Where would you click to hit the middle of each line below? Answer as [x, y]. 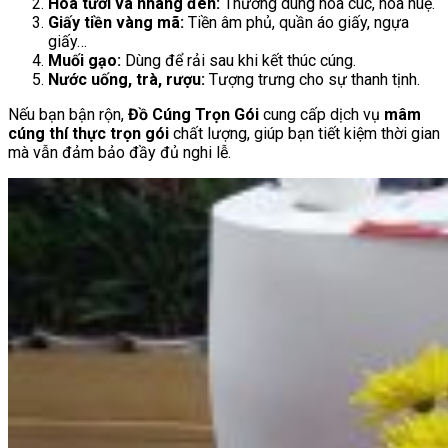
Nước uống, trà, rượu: [126, 80]
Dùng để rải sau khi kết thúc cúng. [238, 61]
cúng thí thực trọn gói [88, 134]
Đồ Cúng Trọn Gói [193, 115]
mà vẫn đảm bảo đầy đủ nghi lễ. [119, 153]
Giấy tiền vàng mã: [116, 23]
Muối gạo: [84, 61]
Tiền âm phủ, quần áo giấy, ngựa [296, 23]
